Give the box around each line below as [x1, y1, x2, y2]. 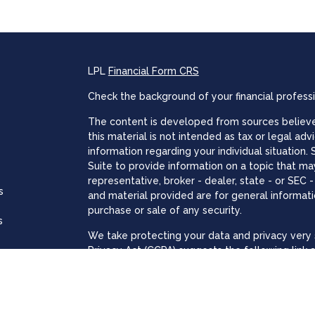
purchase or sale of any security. [87, 204, 242, 216]
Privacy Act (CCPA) [87, 244, 176, 256]
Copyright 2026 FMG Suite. [87, 284, 216, 296]
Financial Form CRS [108, 65, 199, 77]
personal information [87, 259, 187, 271]
